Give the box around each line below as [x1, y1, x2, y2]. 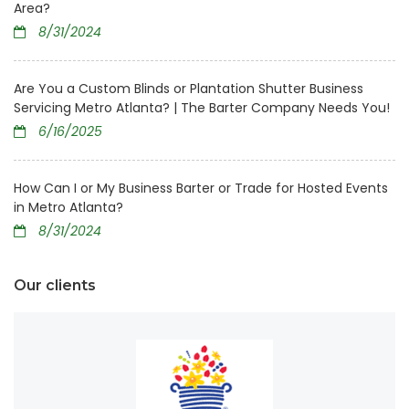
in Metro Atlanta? [14, 198, 123, 217]
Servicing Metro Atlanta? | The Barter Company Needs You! [14, 99, 390, 118]
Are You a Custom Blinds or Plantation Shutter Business [14, 79, 363, 99]
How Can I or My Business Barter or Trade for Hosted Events [14, 179, 388, 198]
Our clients [14, 277, 96, 295]
